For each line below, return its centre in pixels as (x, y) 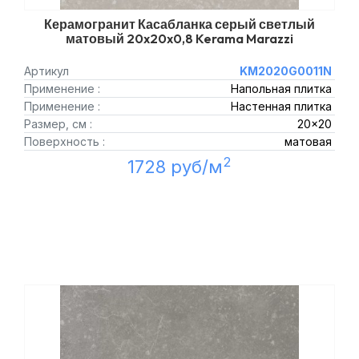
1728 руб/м (175, 167)
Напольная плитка (281, 89)
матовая (308, 141)
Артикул (46, 71)
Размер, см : (58, 124)
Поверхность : (65, 141)
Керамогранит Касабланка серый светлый (179, 24)
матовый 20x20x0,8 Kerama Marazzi (179, 38)
